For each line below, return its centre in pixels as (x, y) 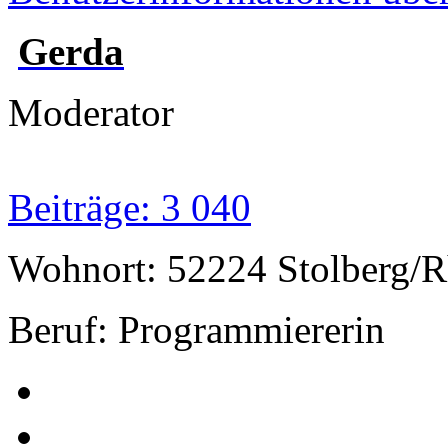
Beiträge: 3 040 (129, 207)
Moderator (91, 112)
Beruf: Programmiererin (196, 329)
